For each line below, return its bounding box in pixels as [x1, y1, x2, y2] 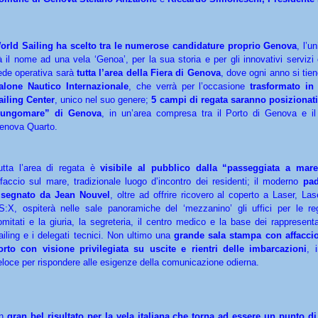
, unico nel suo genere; [55, 94, 152, 105]
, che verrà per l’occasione [128, 80, 251, 92]
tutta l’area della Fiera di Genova [77, 67, 221, 78]
